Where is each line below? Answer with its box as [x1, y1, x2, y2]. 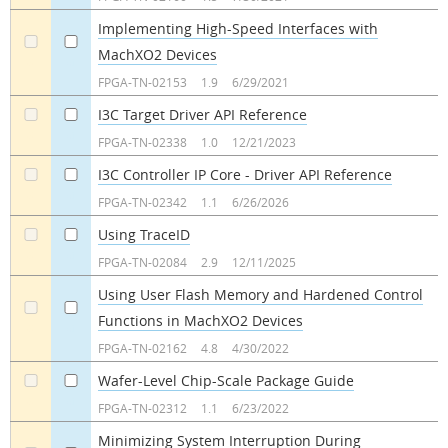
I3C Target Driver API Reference [97, 104, 307, 124]
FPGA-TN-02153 [97, 73, 187, 90]
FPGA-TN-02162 [97, 339, 187, 356]
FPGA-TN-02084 [97, 253, 187, 270]
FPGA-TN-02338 [97, 133, 187, 150]
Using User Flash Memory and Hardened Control [97, 284, 423, 304]
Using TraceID [97, 224, 190, 244]
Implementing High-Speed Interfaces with [97, 18, 378, 38]
